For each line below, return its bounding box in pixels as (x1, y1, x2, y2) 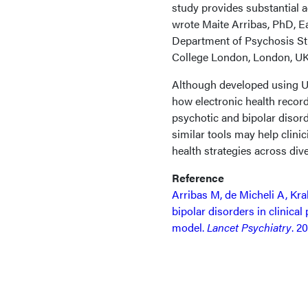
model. (172, 219, 207, 235)
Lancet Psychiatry (207, 219, 291, 235)
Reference (172, 170, 224, 186)
